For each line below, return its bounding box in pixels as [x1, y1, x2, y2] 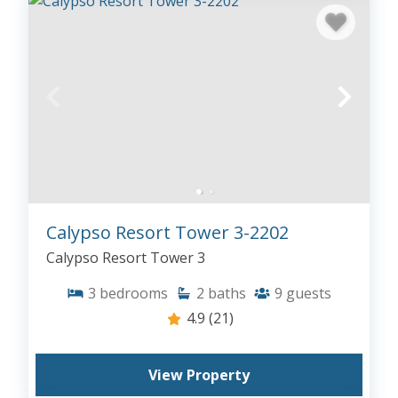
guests [286, 283, 331, 303]
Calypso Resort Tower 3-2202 [46, 220, 289, 244]
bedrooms [99, 283, 168, 303]
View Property [148, 365, 250, 385]
